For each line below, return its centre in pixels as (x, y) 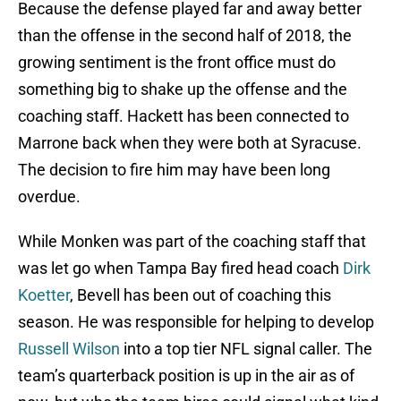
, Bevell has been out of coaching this (200, 295)
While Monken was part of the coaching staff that (192, 242)
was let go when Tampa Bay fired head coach (180, 269)
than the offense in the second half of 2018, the (185, 36)
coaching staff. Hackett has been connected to (183, 116)
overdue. (49, 197)
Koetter (44, 295)
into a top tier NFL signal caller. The (246, 349)
